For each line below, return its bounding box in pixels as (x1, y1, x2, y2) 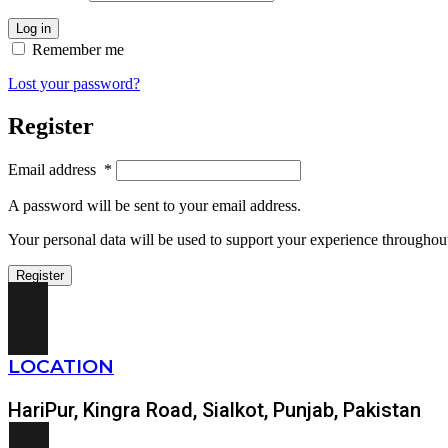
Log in (16, 20, 51, 36)
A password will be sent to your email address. (8, 196, 301, 214)
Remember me (32, 40, 124, 58)
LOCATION (8, 354, 114, 378)
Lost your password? (8, 74, 140, 92)
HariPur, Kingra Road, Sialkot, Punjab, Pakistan (8, 397, 421, 422)
